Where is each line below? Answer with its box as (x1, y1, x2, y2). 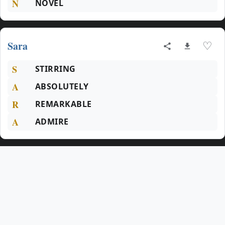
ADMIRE (35, 116, 69, 127)
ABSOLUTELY (35, 81, 89, 92)
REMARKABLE (35, 98, 92, 109)
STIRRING (35, 63, 76, 74)
